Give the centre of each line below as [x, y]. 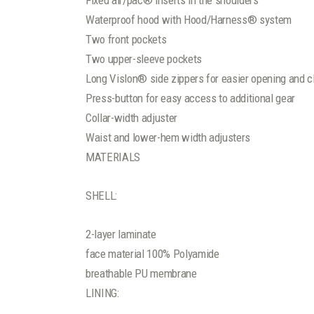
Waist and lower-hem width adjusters [168, 137]
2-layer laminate [121, 234]
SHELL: [101, 196]
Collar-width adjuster [131, 118]
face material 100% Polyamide [152, 254]
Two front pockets [126, 39]
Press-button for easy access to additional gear [191, 98]
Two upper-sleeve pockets [144, 59]
